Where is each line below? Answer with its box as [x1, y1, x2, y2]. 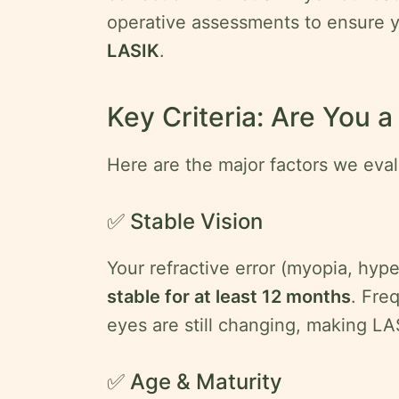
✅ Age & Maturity [107, 369, 282, 395]
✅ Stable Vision [107, 208, 263, 234]
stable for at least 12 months [107, 286, 351, 307]
